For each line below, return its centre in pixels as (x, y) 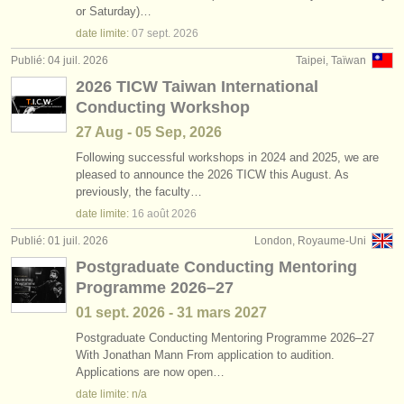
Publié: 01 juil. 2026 (60, 241)
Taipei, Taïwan (331, 60)
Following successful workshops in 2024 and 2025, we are (227, 157)
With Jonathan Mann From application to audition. (205, 355)
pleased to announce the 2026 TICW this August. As (212, 174)
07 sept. (151, 33)
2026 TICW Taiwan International (197, 87)
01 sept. (102, 312)
